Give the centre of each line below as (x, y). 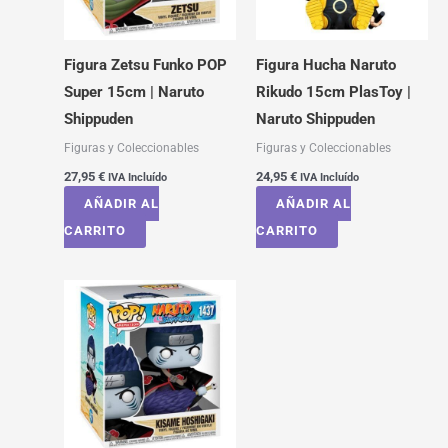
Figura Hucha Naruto (325, 65)
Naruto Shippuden (315, 119)
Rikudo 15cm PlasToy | (333, 92)
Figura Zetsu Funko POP (145, 65)
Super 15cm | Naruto (133, 92)
